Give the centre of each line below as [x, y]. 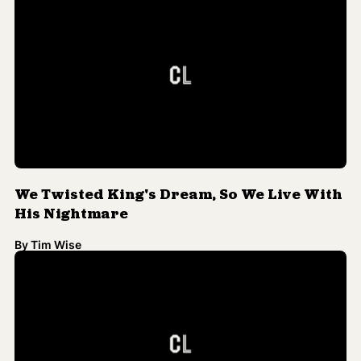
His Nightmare [71, 160]
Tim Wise [56, 190]
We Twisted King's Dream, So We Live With [178, 141]
